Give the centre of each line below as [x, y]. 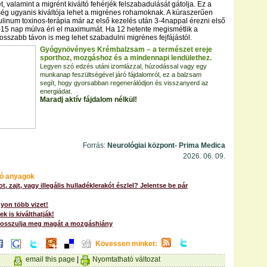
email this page [50, 259]
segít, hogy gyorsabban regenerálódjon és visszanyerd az [124, 83]
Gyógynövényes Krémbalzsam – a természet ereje [126, 49]
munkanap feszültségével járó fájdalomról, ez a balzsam [121, 74]
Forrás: [94, 145]
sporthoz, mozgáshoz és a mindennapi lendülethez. [126, 58]
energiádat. [56, 91]
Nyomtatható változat [126, 259]
